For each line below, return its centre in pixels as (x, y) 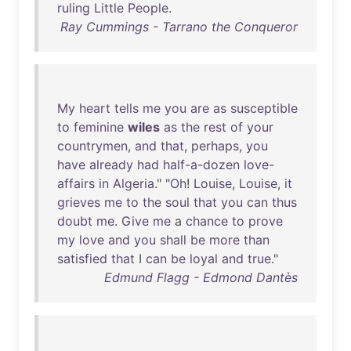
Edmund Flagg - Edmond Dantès (201, 277)
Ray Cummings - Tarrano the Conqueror (179, 27)
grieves (79, 202)
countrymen (92, 146)
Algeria (134, 183)
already (111, 165)
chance (207, 221)
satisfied (82, 259)
